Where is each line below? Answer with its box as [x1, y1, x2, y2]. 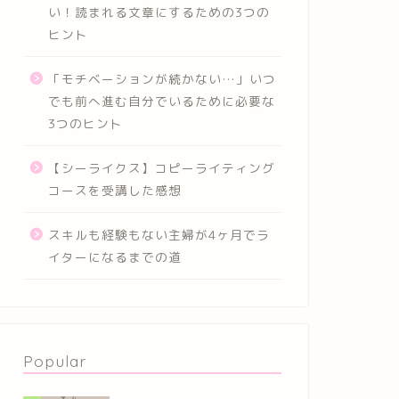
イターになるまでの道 [47, 248, 182, 265]
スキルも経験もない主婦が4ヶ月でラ [47, 226, 270, 243]
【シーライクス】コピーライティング [47, 159, 275, 176]
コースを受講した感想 [47, 182, 182, 199]
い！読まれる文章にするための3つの [47, 4, 270, 20]
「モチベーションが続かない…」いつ [47, 70, 276, 87]
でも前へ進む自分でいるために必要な [47, 93, 275, 110]
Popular [22, 351, 86, 370]
